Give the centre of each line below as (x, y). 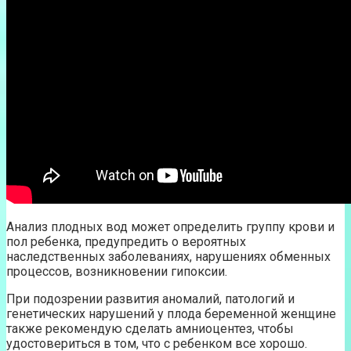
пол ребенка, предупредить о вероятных (126, 241)
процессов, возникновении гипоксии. (120, 271)
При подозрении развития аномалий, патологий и (150, 299)
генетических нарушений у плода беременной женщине (171, 313)
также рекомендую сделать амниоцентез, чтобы (150, 328)
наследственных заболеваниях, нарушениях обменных (168, 256)
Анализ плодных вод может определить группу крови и (170, 226)
